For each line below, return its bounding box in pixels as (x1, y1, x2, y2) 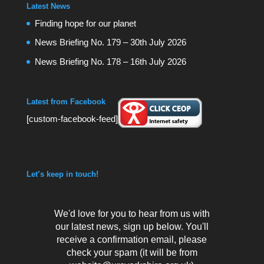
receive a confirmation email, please (57, 234, 207, 245)
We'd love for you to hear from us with (54, 208, 210, 219)
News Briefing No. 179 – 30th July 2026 (34, 37, 186, 48)
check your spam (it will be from (66, 247, 197, 258)
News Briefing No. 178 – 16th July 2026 (34, 56, 186, 67)
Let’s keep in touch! (26, 169, 98, 179)
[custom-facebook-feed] (26, 113, 118, 124)
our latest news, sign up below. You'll (55, 221, 209, 232)
